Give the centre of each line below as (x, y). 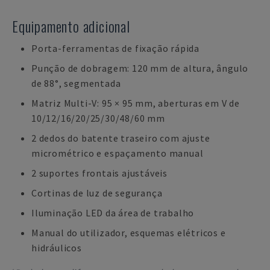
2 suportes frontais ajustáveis (99, 173)
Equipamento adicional (71, 26)
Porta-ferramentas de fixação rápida (115, 48)
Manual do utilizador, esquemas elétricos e (129, 233)
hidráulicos (57, 248)
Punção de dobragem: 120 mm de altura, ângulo (140, 68)
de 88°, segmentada (76, 83)
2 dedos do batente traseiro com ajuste (121, 138)
